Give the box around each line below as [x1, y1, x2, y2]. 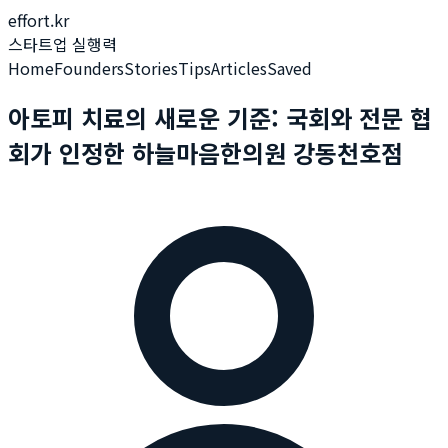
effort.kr [8, 8, 69, 32]
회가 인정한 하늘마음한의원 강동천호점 [8, 134, 403, 170]
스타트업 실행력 [8, 32, 117, 56]
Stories [124, 56, 178, 80]
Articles [211, 56, 267, 80]
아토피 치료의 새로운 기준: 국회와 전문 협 [8, 99, 432, 135]
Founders [54, 56, 124, 80]
